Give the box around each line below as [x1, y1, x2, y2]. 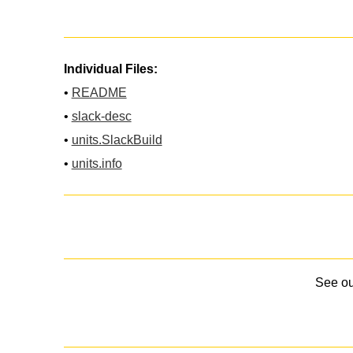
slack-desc [71, 109, 132, 123]
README [71, 85, 127, 99]
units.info [71, 156, 122, 170]
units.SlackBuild [71, 132, 162, 147]
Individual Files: [63, 61, 158, 76]
